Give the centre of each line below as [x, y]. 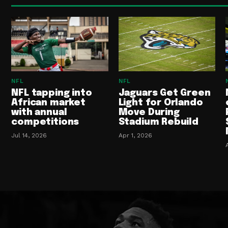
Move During [149, 112]
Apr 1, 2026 [135, 135]
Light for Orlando [161, 103]
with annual [39, 112]
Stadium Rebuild [158, 122]
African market [48, 103]
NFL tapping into [52, 93]
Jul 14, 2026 [29, 135]
